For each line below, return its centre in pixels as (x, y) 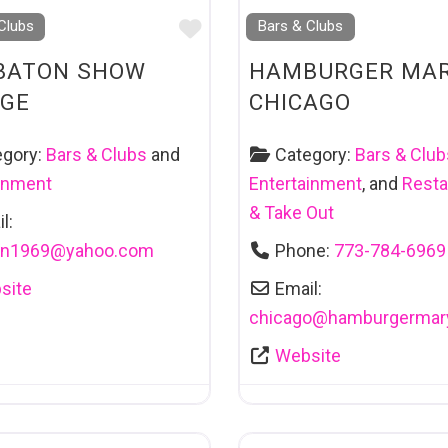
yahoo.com (110, 251)
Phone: (304, 251)
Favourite (248, 28)
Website (308, 356)
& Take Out (291, 213)
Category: (315, 155)
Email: (298, 289)
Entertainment (305, 184)
